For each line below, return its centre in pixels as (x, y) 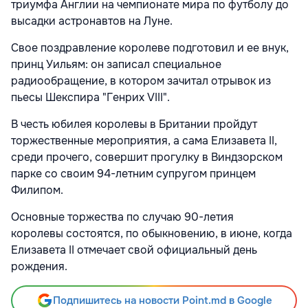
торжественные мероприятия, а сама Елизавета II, (144, 140)
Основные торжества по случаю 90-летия (122, 217)
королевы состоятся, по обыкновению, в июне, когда (152, 233)
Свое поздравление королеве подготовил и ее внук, (150, 47)
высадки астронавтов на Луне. (92, 21)
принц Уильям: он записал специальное (116, 64)
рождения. (39, 266)
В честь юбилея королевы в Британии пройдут (134, 124)
